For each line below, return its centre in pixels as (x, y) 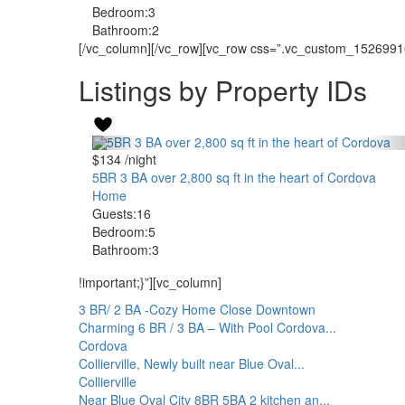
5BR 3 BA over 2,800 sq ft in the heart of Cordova (234, 177)
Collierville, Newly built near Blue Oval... (192, 363)
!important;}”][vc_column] (150, 282)
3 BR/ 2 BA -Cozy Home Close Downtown (197, 309)
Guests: (114, 213)
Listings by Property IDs (223, 90)
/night (139, 159)
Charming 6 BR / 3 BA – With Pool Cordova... (207, 327)
